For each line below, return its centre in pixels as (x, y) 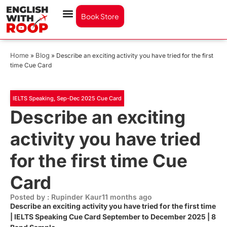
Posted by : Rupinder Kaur (56, 197)
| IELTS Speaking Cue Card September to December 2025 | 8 (113, 216)
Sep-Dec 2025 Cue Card (89, 98)
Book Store (100, 16)
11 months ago (127, 197)
